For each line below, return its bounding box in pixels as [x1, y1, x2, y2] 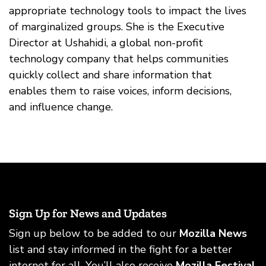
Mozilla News [179, 226, 247, 240]
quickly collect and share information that [9, 68, 212, 82]
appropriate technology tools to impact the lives [9, 4, 246, 18]
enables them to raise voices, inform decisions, [9, 84, 232, 98]
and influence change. [9, 100, 113, 114]
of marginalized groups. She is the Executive [9, 20, 224, 34]
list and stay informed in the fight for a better [9, 242, 232, 256]
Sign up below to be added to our [9, 226, 179, 240]
